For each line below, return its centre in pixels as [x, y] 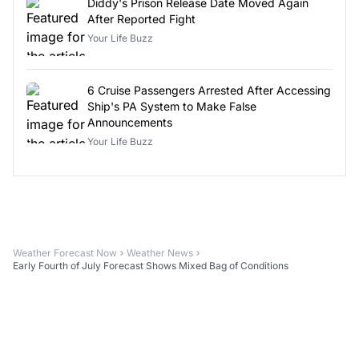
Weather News [160, 252]
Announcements [130, 122]
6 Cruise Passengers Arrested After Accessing [209, 90]
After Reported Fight [141, 18]
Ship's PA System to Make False [172, 106]
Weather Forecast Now [65, 252]
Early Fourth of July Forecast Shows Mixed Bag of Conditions [151, 265]
